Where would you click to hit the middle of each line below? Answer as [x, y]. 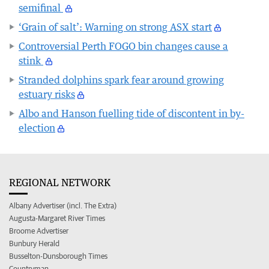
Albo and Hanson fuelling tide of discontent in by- [131, 113]
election [37, 128]
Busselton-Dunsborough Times [58, 256]
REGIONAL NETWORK [60, 182]
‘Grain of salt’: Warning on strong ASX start [115, 27]
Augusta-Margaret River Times [57, 218]
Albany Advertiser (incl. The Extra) [63, 205]
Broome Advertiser [39, 231]
